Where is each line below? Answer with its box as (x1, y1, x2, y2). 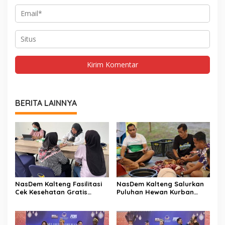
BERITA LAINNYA (15, 97, 77, 108)
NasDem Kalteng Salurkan (116, 180, 204, 188)
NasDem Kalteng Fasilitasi (15, 180, 102, 188)
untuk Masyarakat (116, 196, 178, 204)
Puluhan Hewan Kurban (116, 188, 194, 196)
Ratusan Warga (15, 196, 68, 204)
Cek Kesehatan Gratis (15, 188, 87, 196)
